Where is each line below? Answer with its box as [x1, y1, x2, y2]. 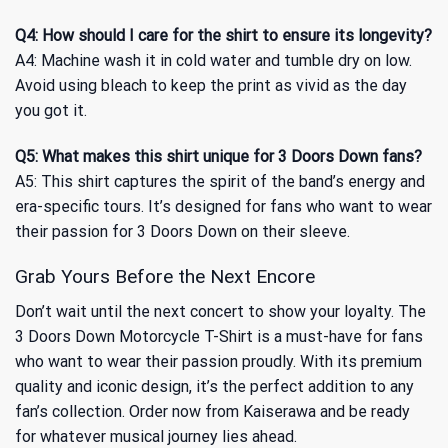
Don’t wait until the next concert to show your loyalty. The [15, 301, 426, 321]
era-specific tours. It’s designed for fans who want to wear [15, 197, 432, 217]
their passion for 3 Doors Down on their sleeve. [15, 222, 350, 242]
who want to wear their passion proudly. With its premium [15, 351, 422, 371]
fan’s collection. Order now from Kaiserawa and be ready [15, 401, 410, 421]
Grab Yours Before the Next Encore [15, 265, 315, 289]
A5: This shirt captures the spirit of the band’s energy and [15, 172, 425, 192]
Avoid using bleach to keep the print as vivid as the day [15, 76, 407, 96]
